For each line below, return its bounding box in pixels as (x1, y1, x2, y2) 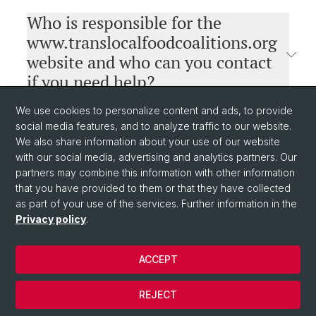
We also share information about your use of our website (16, 135, 280, 147)
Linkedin (25, 299, 61, 310)
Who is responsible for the (27, 11, 221, 34)
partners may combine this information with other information (16, 166, 295, 178)
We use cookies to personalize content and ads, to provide (16, 104, 293, 116)
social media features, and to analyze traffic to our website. (16, 120, 291, 132)
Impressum (25, 260, 73, 270)
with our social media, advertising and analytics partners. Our (16, 151, 297, 163)
